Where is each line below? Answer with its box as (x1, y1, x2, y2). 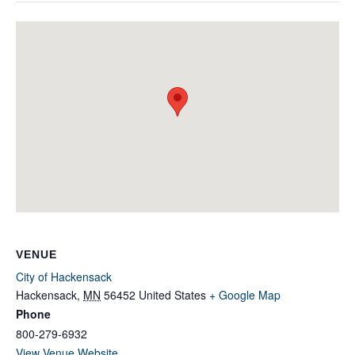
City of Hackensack (16, 268, 112, 284)
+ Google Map (209, 286, 281, 303)
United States (139, 286, 206, 303)
